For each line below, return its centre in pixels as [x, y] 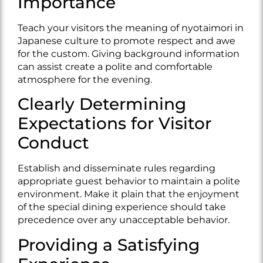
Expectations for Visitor [114, 124]
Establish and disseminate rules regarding [117, 168]
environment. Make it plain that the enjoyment [129, 194]
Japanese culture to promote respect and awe [127, 41]
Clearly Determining [102, 104]
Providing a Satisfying [109, 245]
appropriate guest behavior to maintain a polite [129, 181]
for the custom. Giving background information [129, 54]
